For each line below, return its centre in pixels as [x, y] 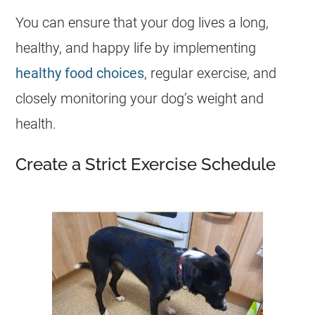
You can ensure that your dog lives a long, [142, 22]
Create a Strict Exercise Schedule [146, 164]
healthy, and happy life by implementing [136, 48]
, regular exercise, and [211, 73]
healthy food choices [80, 73]
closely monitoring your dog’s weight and [140, 98]
